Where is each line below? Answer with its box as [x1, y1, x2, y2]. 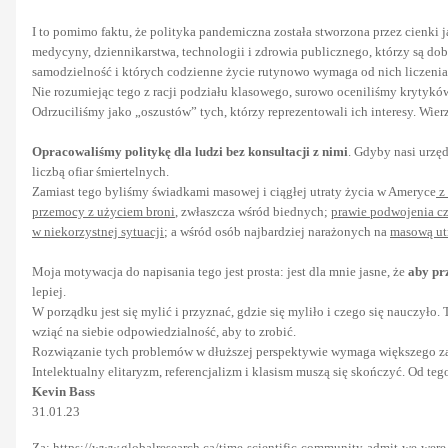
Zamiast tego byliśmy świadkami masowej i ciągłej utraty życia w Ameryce [32, 183, 436, 199]
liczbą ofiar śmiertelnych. [32, 163, 169, 179]
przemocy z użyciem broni [32, 203, 175, 219]
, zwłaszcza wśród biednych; [175, 203, 331, 219]
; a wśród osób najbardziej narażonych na [164, 223, 390, 239]
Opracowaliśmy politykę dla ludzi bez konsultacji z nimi [32, 143, 348, 159]
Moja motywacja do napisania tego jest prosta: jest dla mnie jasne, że [32, 263, 408, 279]
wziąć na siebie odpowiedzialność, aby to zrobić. [32, 323, 296, 339]
